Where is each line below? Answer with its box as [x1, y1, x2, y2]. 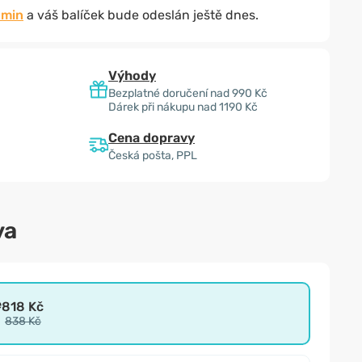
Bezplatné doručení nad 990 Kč [108, 86, 267, 100]
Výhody [108, 68, 156, 83]
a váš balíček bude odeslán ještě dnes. [23, 7, 259, 23]
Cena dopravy [108, 130, 195, 145]
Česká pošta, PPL [108, 149, 197, 162]
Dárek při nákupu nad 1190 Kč [108, 100, 258, 114]
